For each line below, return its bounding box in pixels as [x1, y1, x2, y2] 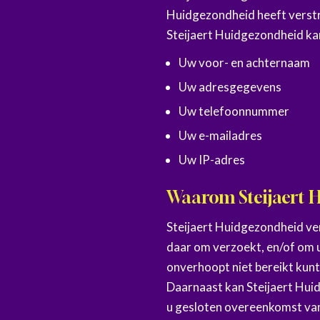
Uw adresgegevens [179, 79, 282, 94]
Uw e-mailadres [179, 128, 263, 143]
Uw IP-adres [179, 152, 246, 167]
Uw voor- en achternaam [179, 55, 313, 70]
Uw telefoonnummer [179, 104, 290, 119]
